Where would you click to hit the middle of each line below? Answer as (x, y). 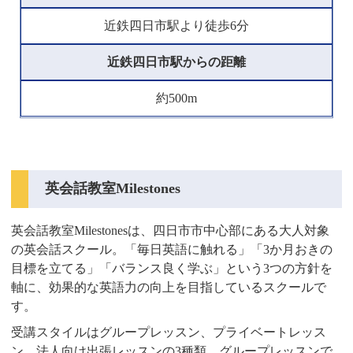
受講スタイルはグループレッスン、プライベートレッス (169, 332)
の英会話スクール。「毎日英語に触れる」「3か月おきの (172, 249)
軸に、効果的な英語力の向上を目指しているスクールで (169, 287)
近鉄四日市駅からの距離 (176, 62)
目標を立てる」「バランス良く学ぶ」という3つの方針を (172, 268)
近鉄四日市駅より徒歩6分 (176, 26)
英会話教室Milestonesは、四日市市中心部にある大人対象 (171, 230)
